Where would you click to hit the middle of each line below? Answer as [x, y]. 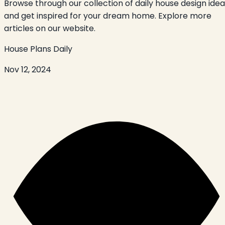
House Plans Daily [38, 49]
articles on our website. [50, 29]
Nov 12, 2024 [28, 70]
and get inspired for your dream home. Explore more [108, 16]
